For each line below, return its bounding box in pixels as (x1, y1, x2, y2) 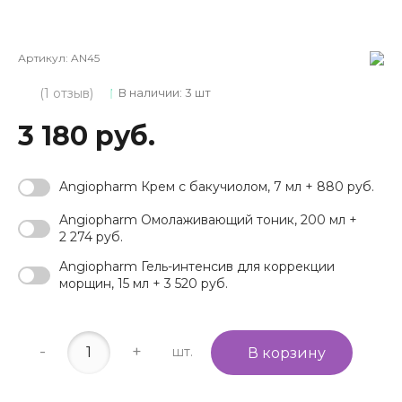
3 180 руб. (18, 118, 155, 153)
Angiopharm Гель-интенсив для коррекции (59, 258, 335, 275)
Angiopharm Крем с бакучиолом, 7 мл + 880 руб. (59, 179, 374, 196)
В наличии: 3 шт (118, 85, 211, 100)
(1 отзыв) (39, 84, 93, 101)
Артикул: (18, 50, 71, 65)
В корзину (248, 344, 327, 362)
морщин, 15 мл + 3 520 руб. (59, 275, 228, 292)
